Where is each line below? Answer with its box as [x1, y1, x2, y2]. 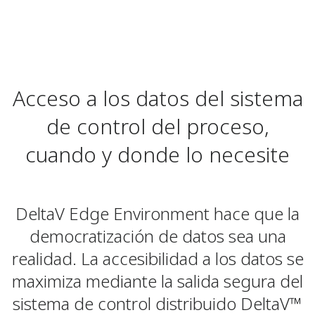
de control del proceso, [46, 111, 269, 141]
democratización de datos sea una [29, 224, 286, 247]
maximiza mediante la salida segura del [12, 269, 303, 292]
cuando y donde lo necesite [25, 139, 290, 169]
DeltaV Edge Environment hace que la [15, 201, 300, 225]
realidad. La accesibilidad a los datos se [11, 246, 304, 270]
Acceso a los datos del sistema [12, 83, 303, 112]
